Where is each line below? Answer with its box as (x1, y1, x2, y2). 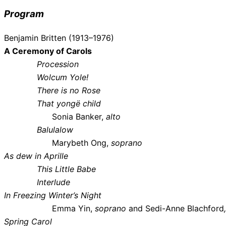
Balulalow (4, 124, 73, 135)
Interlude (4, 177, 70, 187)
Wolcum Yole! (4, 72, 88, 82)
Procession (4, 59, 79, 69)
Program (4, 8, 44, 20)
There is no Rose (4, 85, 100, 95)
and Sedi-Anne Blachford (126, 203, 224, 213)
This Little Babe (4, 163, 96, 174)
